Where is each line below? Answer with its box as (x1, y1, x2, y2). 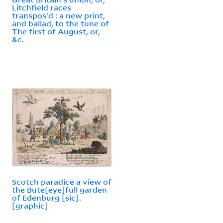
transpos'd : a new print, (12, 10, 105, 20)
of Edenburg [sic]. (12, 192, 81, 203)
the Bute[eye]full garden (12, 184, 107, 195)
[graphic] (12, 200, 48, 211)
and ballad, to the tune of (12, 18, 109, 28)
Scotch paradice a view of (12, 176, 111, 187)
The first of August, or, (12, 26, 100, 36)
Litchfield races (12, 2, 71, 12)
